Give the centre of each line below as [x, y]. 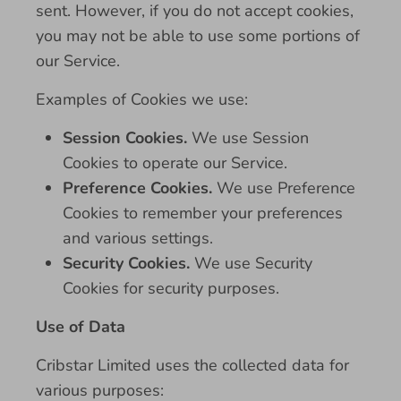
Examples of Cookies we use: [142, 99]
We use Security [251, 263]
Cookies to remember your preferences [203, 213]
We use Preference [284, 188]
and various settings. [138, 238]
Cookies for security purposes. [171, 288]
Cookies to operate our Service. [175, 163]
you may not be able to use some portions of [198, 36]
